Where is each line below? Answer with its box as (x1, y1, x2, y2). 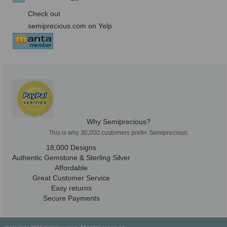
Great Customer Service (32, 174, 110, 182)
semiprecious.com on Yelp (28, 22, 112, 30)
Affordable (55, 164, 88, 172)
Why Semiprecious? (87, 118, 150, 126)
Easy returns (51, 184, 92, 193)
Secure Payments (43, 194, 100, 203)
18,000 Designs (46, 143, 96, 152)
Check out (28, 10, 60, 18)
